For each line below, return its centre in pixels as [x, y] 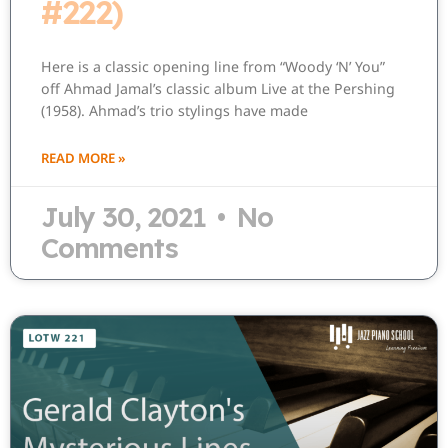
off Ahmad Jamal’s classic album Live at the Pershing [218, 88]
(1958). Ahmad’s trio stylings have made [174, 110]
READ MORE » [83, 157]
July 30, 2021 [127, 216]
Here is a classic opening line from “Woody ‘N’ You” [213, 66]
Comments [109, 247]
